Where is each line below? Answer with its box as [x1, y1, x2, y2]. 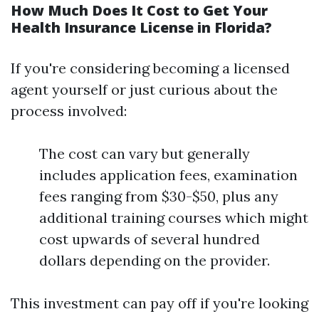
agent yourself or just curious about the [11, 80, 278, 98]
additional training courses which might [39, 209, 308, 226]
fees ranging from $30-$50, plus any [39, 187, 278, 205]
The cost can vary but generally [39, 145, 250, 162]
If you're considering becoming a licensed [11, 59, 290, 77]
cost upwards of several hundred [39, 230, 260, 248]
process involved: [11, 102, 127, 120]
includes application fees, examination [39, 166, 298, 184]
